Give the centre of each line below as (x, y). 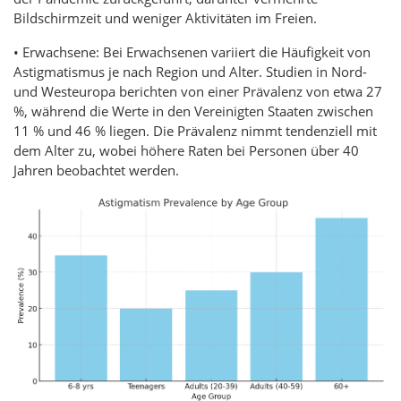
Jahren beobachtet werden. (96, 170)
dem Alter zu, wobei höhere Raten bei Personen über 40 (186, 150)
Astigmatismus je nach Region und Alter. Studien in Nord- (190, 71)
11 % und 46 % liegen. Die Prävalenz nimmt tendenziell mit (195, 130)
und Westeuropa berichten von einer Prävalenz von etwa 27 (198, 91)
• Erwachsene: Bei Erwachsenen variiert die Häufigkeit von (192, 51)
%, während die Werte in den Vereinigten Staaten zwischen (193, 111)
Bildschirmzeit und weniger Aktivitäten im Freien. (165, 17)
